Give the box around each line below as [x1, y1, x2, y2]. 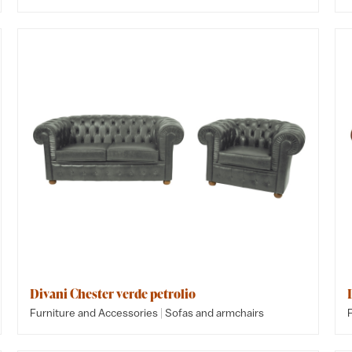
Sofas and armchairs [165, 306, 265, 319]
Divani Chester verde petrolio [30, 285, 196, 302]
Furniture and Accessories [30, 306, 159, 319]
